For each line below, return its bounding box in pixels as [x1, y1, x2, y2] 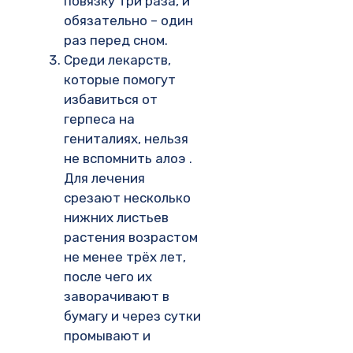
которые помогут [64, 71, 176, 87]
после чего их [64, 268, 152, 284]
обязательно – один [64, 12, 193, 28]
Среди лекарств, [64, 51, 171, 68]
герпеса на [64, 110, 135, 127]
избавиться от [64, 91, 158, 107]
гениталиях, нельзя [64, 130, 188, 147]
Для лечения [64, 169, 145, 186]
